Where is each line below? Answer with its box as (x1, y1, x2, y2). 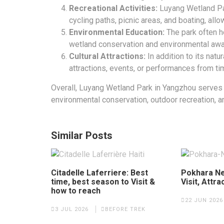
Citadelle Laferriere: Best (51, 168, 148, 178)
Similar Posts (51, 129, 112, 142)
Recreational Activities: (69, 3, 157, 13)
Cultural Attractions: (69, 51, 145, 61)
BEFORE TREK (105, 206, 145, 213)
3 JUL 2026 (55, 206, 88, 213)
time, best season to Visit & (51, 177, 155, 187)
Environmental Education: (69, 27, 164, 37)
